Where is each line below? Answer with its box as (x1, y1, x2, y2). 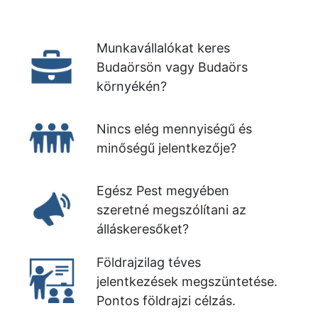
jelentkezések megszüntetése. (97, 274, 278, 289)
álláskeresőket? (97, 221, 189, 236)
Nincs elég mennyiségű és (97, 121, 252, 136)
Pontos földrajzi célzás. (97, 293, 236, 308)
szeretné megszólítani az (97, 202, 246, 217)
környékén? (97, 79, 167, 94)
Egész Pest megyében (97, 183, 229, 198)
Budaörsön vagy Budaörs (97, 60, 248, 75)
